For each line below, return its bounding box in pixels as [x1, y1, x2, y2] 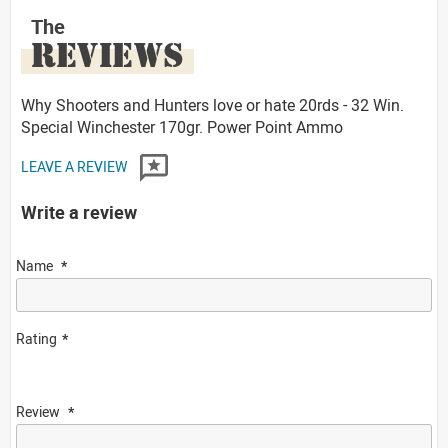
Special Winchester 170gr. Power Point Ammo [21, 115, 343, 138]
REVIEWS [31, 33, 184, 76]
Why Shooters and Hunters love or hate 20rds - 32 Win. [21, 93, 404, 116]
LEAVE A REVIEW [21, 156, 130, 176]
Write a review [21, 199, 137, 224]
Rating [16, 328, 57, 348]
